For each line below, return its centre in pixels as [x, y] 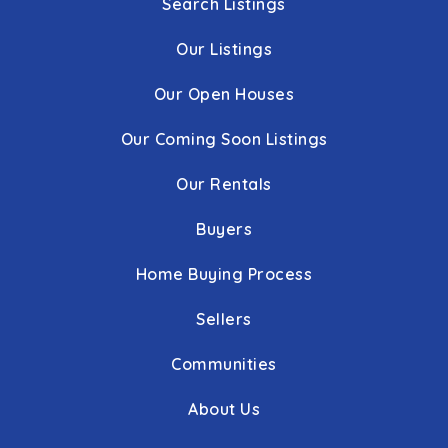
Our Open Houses [224, 93]
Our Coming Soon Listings [224, 138]
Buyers [224, 228]
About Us [224, 408]
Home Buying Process [224, 273]
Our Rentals [224, 183]
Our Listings [224, 48]
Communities [224, 363]
